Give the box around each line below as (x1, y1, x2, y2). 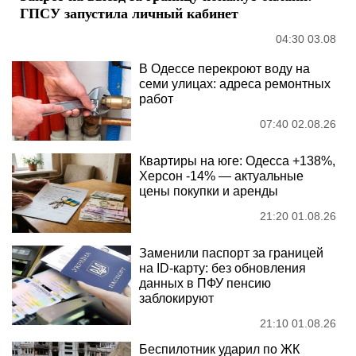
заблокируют (139, 291, 214, 305)
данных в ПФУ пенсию (139, 276, 271, 290)
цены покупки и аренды (139, 184, 278, 198)
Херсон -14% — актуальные (139, 168, 304, 183)
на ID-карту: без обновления (139, 261, 306, 275)
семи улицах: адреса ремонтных (139, 76, 331, 91)
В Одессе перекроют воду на (139, 61, 310, 75)
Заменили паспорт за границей (139, 246, 323, 260)
